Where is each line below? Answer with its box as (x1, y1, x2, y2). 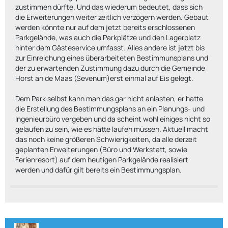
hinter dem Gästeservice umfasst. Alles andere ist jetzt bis (15, 43, 205, 52)
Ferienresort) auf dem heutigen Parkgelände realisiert (15, 155, 188, 164)
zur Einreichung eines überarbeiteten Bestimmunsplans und (15, 53, 208, 63)
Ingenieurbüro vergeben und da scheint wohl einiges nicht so (15, 114, 210, 124)
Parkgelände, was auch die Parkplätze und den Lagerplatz (15, 33, 201, 42)
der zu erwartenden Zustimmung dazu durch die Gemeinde (15, 63, 205, 73)
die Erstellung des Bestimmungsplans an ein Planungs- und (15, 104, 205, 113)
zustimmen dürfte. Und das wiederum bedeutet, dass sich (15, 2, 203, 12)
